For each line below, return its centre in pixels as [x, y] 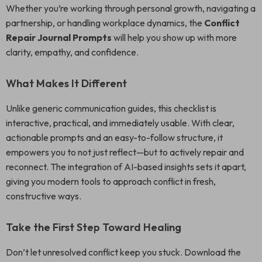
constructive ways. [44, 196]
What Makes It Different [66, 83]
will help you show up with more [174, 37]
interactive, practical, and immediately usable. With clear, [120, 123]
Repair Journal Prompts [59, 37]
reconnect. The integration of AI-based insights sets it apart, [126, 167]
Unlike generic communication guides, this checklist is [111, 108]
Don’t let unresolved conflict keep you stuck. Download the [123, 252]
